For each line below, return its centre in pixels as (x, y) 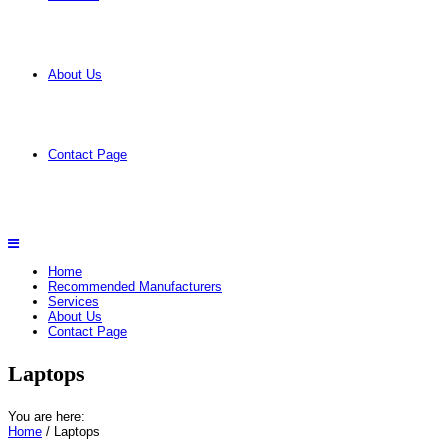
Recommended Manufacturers (135, 286)
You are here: (46, 416)
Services (73, 301)
